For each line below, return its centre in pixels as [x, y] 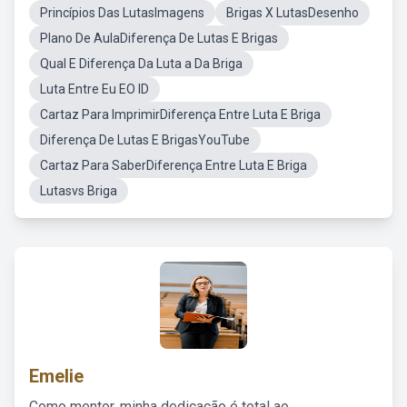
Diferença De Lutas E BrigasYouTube [145, 140]
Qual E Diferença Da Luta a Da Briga [141, 64]
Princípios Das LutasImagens [122, 13]
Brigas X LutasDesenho [293, 13]
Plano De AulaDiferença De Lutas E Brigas [159, 38]
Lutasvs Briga [79, 191]
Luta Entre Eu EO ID [94, 89]
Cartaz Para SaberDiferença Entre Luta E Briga [174, 165]
